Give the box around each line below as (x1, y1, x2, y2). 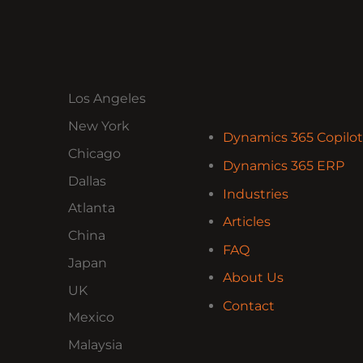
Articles (222, 214, 271, 230)
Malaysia (68, 337, 122, 353)
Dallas (68, 173, 106, 189)
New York (68, 117, 130, 134)
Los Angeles (68, 91, 146, 107)
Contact (222, 297, 275, 314)
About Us (222, 270, 284, 286)
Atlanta (68, 200, 115, 216)
